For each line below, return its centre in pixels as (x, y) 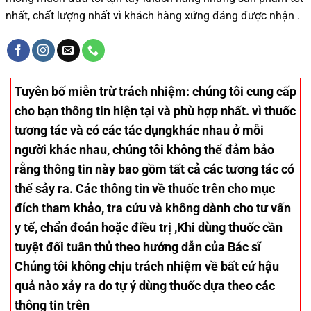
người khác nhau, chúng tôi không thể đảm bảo (144, 150)
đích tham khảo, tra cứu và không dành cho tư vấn (153, 208)
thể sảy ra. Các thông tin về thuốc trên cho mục (145, 189)
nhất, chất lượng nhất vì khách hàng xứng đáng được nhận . (153, 16)
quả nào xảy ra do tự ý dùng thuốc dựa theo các (145, 286)
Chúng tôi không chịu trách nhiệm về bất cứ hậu (147, 267)
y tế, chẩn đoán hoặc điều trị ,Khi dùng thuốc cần (149, 228)
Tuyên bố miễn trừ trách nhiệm (100, 92)
